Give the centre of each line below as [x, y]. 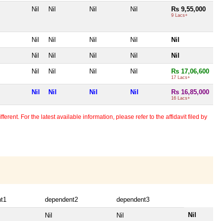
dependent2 [61, 200]
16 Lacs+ [181, 98]
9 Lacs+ [179, 16]
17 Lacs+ [181, 78]
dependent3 [133, 200]
